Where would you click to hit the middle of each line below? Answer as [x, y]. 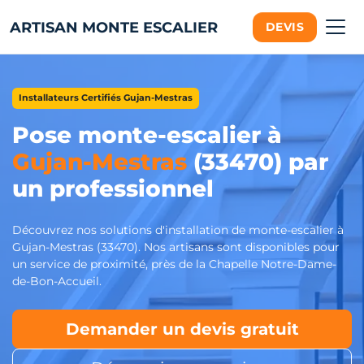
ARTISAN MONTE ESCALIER [114, 27]
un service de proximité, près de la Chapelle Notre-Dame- [174, 264]
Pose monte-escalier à [147, 135]
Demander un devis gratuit [182, 329]
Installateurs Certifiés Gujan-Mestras [106, 98]
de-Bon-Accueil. [57, 281]
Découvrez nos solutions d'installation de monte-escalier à [178, 230]
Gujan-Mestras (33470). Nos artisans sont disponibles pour [176, 247]
